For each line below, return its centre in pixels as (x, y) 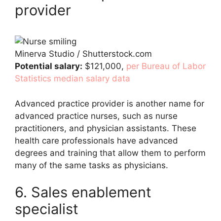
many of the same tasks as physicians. (92, 165)
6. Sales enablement (83, 192)
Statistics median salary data (73, 78)
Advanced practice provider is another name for (110, 103)
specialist (47, 209)
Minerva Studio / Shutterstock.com (83, 54)
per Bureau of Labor (166, 66)
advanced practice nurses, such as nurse (96, 116)
